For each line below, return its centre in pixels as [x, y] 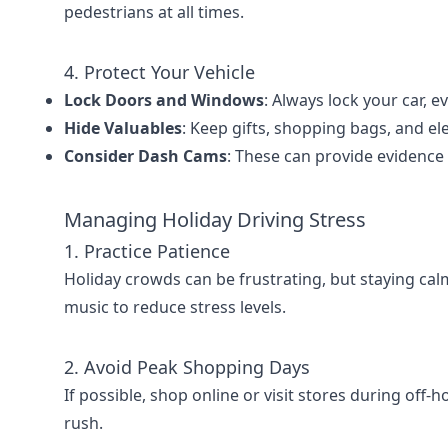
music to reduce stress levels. [175, 307]
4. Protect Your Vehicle [159, 72]
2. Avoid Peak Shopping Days [187, 367]
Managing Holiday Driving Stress [215, 219]
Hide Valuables [123, 128]
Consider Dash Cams [145, 156]
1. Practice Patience [147, 251]
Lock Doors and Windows [164, 100]
